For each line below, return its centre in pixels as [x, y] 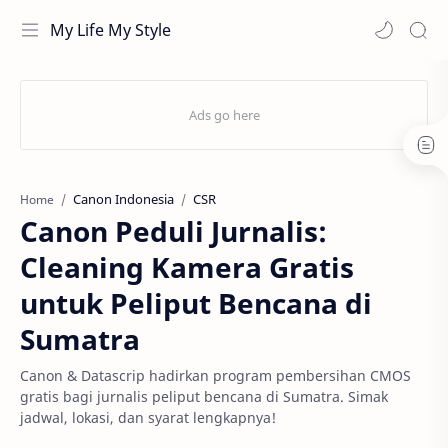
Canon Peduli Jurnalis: [173, 231]
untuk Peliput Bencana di [196, 303]
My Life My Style [110, 30]
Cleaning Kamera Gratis [187, 267]
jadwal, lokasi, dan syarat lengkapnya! [148, 417]
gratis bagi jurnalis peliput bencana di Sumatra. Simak [204, 396]
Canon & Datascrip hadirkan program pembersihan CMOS [215, 375]
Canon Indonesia [123, 199]
